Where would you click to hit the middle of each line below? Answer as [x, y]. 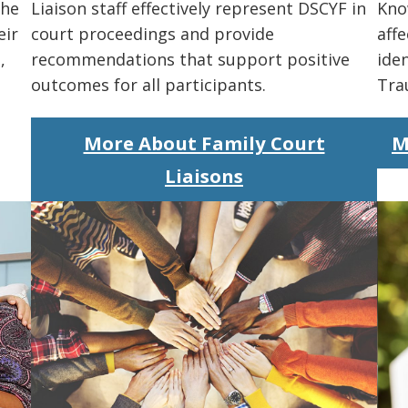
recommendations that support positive [190, 60]
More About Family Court [204, 143]
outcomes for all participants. [148, 85]
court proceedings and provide [153, 34]
